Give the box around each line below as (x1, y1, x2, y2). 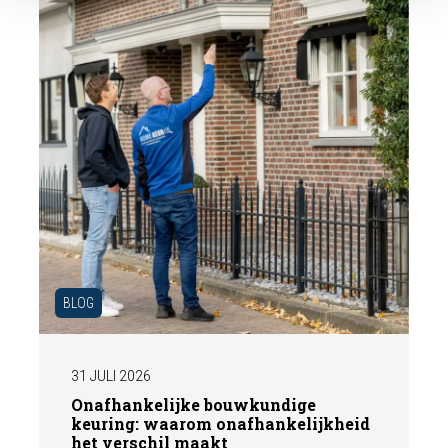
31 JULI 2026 (71, 368, 152, 385)
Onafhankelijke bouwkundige (71, 394, 317, 416)
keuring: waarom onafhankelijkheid (71, 413, 371, 435)
